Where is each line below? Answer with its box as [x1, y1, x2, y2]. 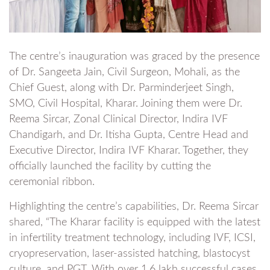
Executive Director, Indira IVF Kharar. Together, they [9, 145, 248, 156]
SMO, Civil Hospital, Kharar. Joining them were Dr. [9, 98, 242, 109]
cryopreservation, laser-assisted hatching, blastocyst [9, 248, 250, 259]
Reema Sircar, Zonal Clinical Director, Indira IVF [9, 114, 228, 125]
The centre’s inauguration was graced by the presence [9, 51, 260, 62]
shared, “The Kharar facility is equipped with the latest [9, 217, 260, 228]
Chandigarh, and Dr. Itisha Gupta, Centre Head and [9, 130, 248, 140]
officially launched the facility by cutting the [9, 161, 211, 172]
